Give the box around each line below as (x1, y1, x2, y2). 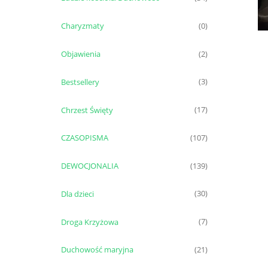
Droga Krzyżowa (60, 216, 118, 227)
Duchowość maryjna (60, 244, 133, 255)
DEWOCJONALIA (60, 160, 118, 172)
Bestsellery (60, 76, 99, 87)
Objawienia (60, 48, 100, 59)
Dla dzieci (60, 188, 94, 199)
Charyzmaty (60, 20, 104, 32)
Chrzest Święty (60, 104, 113, 115)
